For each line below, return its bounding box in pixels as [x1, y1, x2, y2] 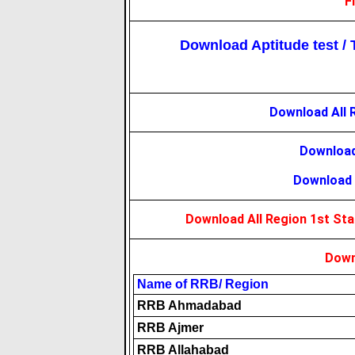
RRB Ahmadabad [137, 299, 242, 312]
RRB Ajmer [137, 321, 204, 334]
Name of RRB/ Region [137, 277, 269, 291]
